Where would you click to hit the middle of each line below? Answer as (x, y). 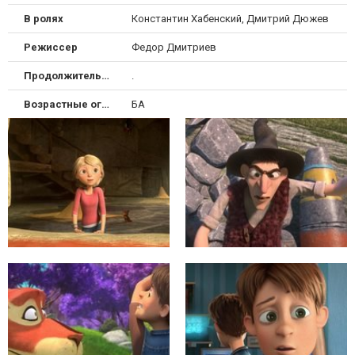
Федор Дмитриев (174, 47)
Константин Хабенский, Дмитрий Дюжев (230, 18)
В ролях (44, 18)
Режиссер (51, 47)
